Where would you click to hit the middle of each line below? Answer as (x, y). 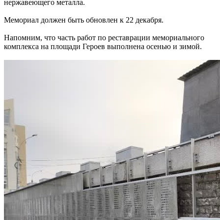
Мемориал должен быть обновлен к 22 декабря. (84, 20)
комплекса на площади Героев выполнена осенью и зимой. (103, 46)
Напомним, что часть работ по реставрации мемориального (104, 37)
